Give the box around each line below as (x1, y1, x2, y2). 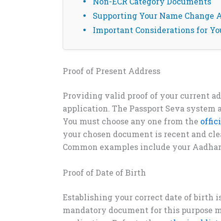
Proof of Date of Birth (63, 167, 146, 178)
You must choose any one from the (63, 115, 200, 126)
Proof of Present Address (63, 65, 160, 76)
